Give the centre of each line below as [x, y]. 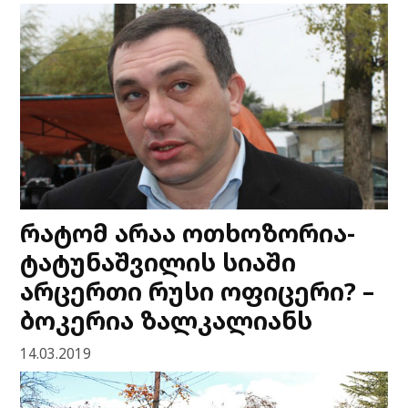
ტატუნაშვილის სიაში [158, 262]
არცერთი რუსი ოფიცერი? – [198, 291]
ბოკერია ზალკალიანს [167, 321]
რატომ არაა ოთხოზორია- [188, 233]
